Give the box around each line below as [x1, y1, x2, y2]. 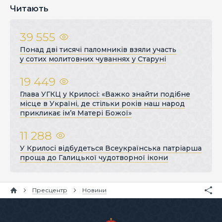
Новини [82, 186, 107, 194]
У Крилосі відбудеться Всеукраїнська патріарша [20, 144, 202, 153]
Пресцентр [32, 186, 67, 194]
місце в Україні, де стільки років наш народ [20, 99, 185, 109]
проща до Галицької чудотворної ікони [20, 153, 168, 163]
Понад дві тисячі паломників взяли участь [20, 45, 176, 55]
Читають [10, 4, 49, 14]
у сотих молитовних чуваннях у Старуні [20, 55, 166, 64]
